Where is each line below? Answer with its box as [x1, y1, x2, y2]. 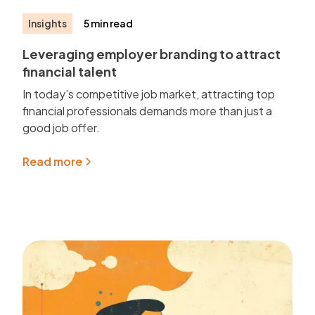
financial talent [22, 63, 117, 80]
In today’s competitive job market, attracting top [22, 86, 276, 102]
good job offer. [22, 120, 101, 136]
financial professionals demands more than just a [22, 103, 273, 119]
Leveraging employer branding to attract [22, 46, 281, 63]
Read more [22, 154, 83, 169]
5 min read [84, 17, 134, 30]
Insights [28, 17, 67, 30]
